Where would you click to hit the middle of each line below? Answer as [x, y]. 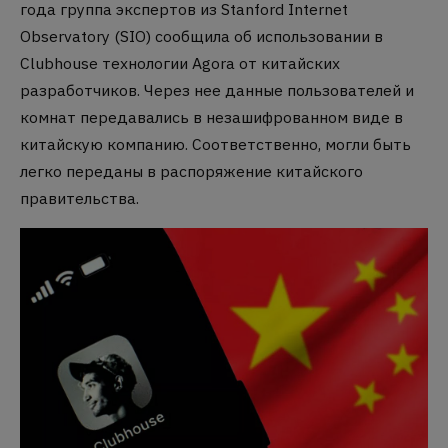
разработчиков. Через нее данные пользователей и [217, 90]
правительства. [79, 198]
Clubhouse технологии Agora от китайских [180, 63]
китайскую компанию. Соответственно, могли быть [215, 144]
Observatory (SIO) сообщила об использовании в [201, 36]
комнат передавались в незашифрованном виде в [211, 117]
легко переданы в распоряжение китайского [191, 171]
